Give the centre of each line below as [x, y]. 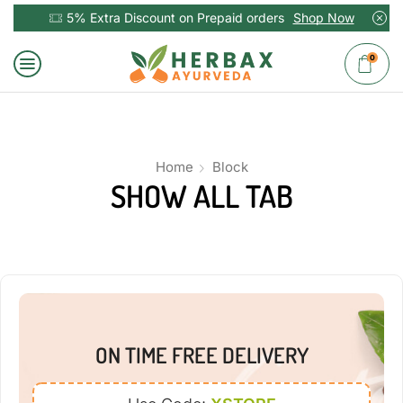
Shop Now [323, 18]
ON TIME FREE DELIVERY [201, 354]
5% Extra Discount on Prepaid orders [175, 18]
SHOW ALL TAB [201, 195]
